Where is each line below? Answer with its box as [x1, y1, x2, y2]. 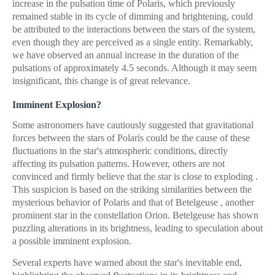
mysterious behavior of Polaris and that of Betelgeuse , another [12, 197, 254, 207]
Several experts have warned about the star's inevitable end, [12, 257, 242, 268]
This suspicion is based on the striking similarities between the [12, 184, 252, 195]
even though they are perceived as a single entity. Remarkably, [12, 37, 253, 47]
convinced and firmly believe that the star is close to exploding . [12, 171, 258, 182]
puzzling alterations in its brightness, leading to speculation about [12, 223, 263, 233]
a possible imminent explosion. [12, 236, 131, 246]
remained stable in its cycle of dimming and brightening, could [12, 11, 253, 21]
